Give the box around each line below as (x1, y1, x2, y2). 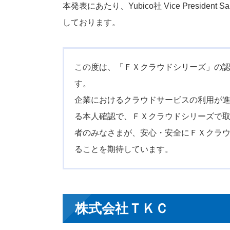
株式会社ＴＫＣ (75, 201, 168, 216)
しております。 (63, 18, 120, 27)
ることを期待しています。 (74, 145, 173, 154)
